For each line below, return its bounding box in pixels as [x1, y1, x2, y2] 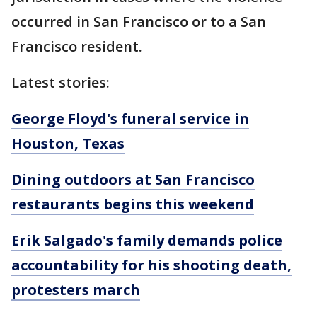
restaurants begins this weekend [11, 195, 254, 214]
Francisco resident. [11, 37, 142, 57]
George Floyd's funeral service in [11, 109, 249, 129]
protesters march [11, 280, 140, 300]
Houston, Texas [11, 134, 125, 154]
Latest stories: [11, 73, 110, 93]
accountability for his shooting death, [11, 255, 292, 275]
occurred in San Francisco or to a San [11, 12, 266, 32]
